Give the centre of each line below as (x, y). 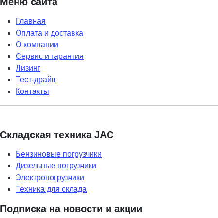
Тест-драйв (36, 79)
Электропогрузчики (50, 177)
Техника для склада (51, 189)
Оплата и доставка (49, 33)
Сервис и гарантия (50, 56)
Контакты (32, 91)
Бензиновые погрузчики (59, 154)
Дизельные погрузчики (56, 165)
